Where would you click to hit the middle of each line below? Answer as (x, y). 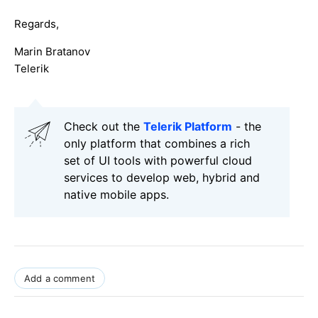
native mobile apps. (116, 195)
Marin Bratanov (52, 52)
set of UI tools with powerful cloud (158, 161)
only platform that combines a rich (157, 144)
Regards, (37, 24)
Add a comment (60, 279)
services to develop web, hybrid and (162, 178)
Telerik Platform (188, 127)
